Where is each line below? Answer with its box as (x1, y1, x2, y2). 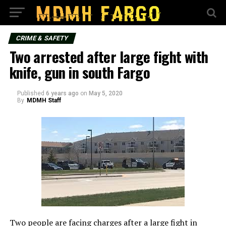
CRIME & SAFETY (15, 34, 69, 42)
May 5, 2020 (88, 90, 123, 97)
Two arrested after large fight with (9, 46, 208, 67)
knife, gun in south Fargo (9, 62, 150, 83)
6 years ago (45, 90, 79, 97)
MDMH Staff (26, 97, 61, 104)
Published (17, 90, 44, 97)
